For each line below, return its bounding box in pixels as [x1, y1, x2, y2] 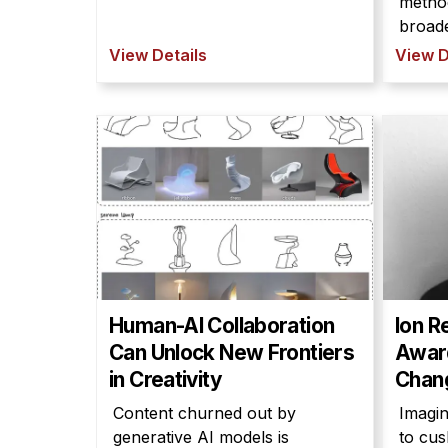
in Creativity [109, 367, 222, 392]
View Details [109, 45, 207, 65]
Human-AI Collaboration [109, 313, 335, 338]
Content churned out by [113, 403, 296, 423]
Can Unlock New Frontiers [109, 340, 355, 365]
